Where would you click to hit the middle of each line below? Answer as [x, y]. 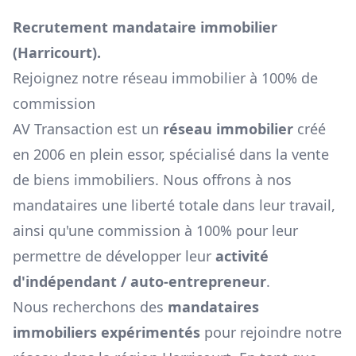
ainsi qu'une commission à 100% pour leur [155, 231]
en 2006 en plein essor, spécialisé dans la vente [171, 155]
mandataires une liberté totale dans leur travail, [174, 205]
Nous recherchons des [90, 307]
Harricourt [55, 53]
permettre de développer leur [112, 256]
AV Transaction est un [88, 129]
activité [242, 256]
